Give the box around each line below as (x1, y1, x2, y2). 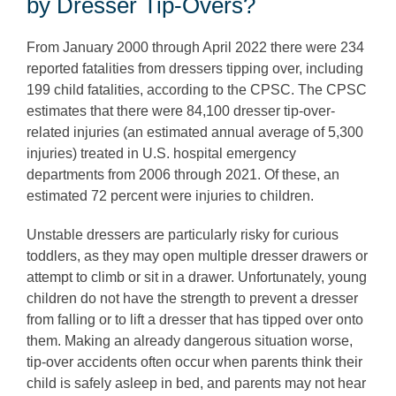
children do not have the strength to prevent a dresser (27, 290, 358, 306)
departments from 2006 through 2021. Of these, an (27, 166, 339, 182)
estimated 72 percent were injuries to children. (27, 187, 314, 203)
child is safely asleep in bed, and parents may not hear (27, 375, 366, 391)
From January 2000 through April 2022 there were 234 (27, 39, 364, 55)
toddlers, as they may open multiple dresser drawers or (27, 247, 368, 263)
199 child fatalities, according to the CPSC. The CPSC (27, 81, 367, 97)
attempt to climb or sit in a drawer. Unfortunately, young (27, 269, 367, 285)
